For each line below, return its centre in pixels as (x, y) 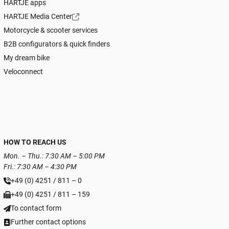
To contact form (36, 208)
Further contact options (48, 222)
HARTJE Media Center (38, 17)
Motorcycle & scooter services (50, 30)
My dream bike (26, 58)
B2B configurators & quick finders (56, 44)
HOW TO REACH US (35, 142)
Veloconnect (23, 72)
